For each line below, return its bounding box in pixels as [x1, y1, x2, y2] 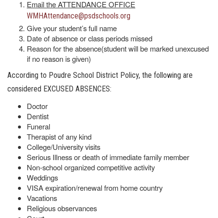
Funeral [27, 121, 50, 131]
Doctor [27, 101, 48, 111]
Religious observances [27, 203, 97, 213]
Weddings [27, 172, 58, 182]
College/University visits [27, 142, 100, 152]
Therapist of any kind [27, 131, 91, 142]
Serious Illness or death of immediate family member [27, 152, 189, 162]
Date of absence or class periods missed [27, 33, 152, 43]
